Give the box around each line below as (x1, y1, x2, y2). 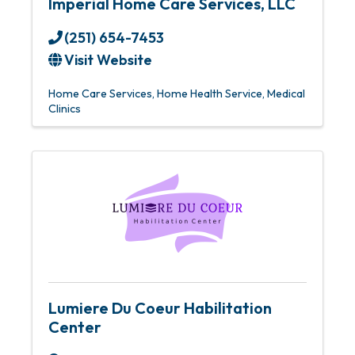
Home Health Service (157, 86, 262, 101)
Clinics (48, 101, 81, 116)
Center (48, 317, 101, 337)
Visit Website (64, 51, 152, 69)
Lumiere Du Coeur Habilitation (48, 298, 272, 318)
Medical (267, 86, 305, 101)
